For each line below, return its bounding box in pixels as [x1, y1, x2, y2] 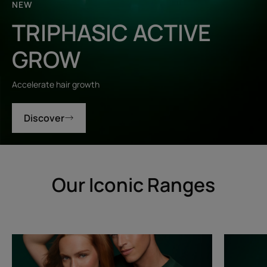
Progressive [12, 249, 62, 262]
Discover [24, 111, 64, 125]
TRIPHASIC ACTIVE [12, 17, 211, 48]
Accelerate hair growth [12, 79, 100, 90]
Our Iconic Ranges [51, 172, 215, 198]
